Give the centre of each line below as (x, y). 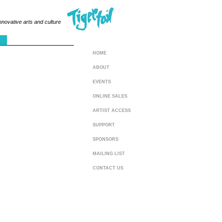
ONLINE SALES (110, 96)
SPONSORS (106, 139)
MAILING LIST (109, 154)
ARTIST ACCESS (112, 111)
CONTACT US (108, 168)
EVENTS (102, 82)
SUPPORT (104, 125)
